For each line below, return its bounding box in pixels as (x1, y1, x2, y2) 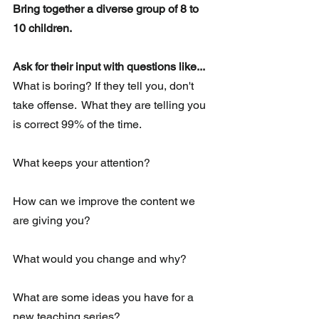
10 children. (13, 21, 74, 36)
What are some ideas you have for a (13, 291, 197, 305)
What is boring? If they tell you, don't (13, 79, 197, 93)
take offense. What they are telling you (13, 98, 209, 113)
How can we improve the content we (13, 194, 198, 209)
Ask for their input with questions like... (13, 60, 205, 74)
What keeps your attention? (13, 156, 150, 170)
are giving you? (13, 214, 90, 228)
